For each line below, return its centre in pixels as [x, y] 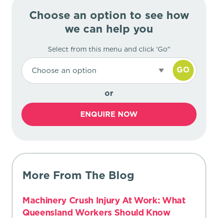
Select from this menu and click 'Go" [109, 49]
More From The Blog [78, 175]
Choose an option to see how [109, 15]
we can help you [109, 28]
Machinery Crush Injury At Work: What [104, 200]
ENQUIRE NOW [109, 114]
